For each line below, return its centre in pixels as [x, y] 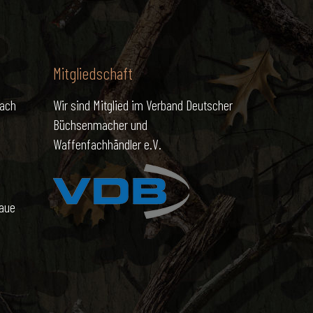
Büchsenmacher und [100, 124]
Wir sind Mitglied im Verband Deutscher [143, 105]
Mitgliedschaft [93, 73]
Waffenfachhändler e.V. [107, 144]
